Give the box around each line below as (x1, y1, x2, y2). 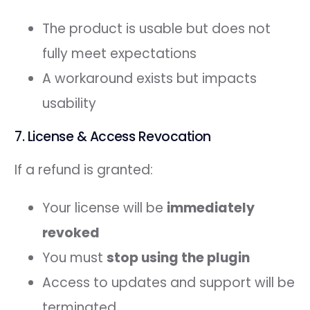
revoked (42, 223, 100, 242)
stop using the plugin (107, 248, 250, 267)
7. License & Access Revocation (15, 127, 211, 146)
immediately (167, 198, 255, 217)
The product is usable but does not (42, 19, 271, 38)
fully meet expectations (42, 44, 197, 63)
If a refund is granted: (15, 160, 154, 179)
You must (42, 248, 107, 267)
